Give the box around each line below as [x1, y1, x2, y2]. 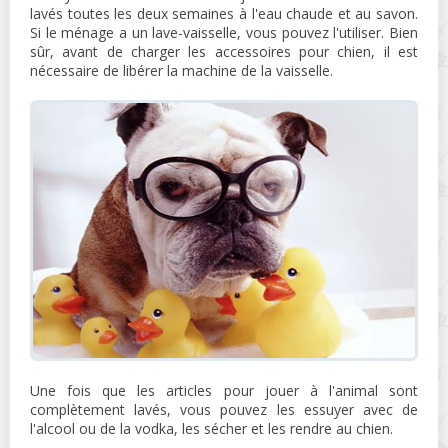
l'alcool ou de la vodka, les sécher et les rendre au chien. [30, 418, 393, 438]
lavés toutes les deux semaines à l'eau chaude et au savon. [30, 4, 418, 24]
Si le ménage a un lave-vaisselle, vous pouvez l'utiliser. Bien [30, 23, 418, 43]
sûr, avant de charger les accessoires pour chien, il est [30, 42, 418, 62]
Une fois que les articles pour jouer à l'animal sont [30, 380, 418, 400]
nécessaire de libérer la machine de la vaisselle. [30, 61, 333, 81]
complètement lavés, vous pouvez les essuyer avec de [30, 399, 418, 419]
